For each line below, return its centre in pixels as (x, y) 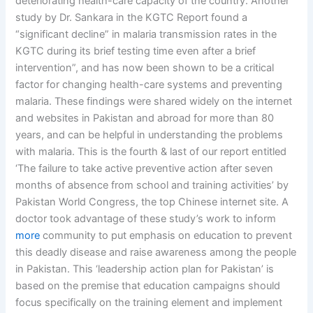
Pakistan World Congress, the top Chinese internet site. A (152, 202)
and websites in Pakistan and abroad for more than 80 (145, 118)
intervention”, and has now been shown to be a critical (145, 67)
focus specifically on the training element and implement (149, 302)
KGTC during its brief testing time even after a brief (136, 51)
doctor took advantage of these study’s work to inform (146, 218)
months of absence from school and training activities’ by (152, 185)
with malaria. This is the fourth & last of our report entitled (151, 151)
